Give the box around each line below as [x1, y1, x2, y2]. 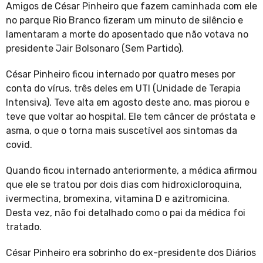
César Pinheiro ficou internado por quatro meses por [6, 69, 235, 80]
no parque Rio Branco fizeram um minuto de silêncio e [6, 15, 243, 26]
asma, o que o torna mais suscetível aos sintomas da [6, 125, 237, 137]
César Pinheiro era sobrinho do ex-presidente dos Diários [6, 247, 256, 259]
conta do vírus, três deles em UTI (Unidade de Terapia [6, 83, 241, 95]
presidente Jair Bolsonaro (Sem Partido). [6, 43, 184, 55]
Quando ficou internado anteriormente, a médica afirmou [6, 165, 257, 177]
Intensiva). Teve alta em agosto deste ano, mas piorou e [6, 97, 249, 109]
